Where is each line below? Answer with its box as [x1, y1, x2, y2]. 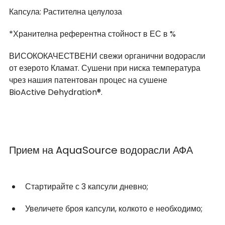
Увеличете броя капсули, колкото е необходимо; [25, 202, 202, 214]
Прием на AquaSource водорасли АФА [9, 143, 193, 157]
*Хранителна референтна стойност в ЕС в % [9, 28, 178, 40]
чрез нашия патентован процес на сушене [9, 74, 169, 86]
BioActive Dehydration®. [9, 86, 102, 98]
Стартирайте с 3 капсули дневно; [25, 180, 148, 192]
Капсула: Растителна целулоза [9, 6, 122, 18]
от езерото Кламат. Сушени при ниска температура [9, 62, 202, 74]
